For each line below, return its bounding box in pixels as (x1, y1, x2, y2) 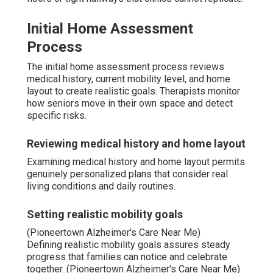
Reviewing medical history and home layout (27, 136, 246, 150)
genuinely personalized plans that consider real (27, 168, 228, 180)
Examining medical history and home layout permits (27, 155, 245, 168)
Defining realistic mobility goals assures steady (27, 238, 230, 250)
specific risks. (27, 109, 87, 121)
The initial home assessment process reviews (27, 60, 224, 73)
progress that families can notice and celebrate (27, 250, 227, 263)
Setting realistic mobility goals (27, 207, 183, 221)
